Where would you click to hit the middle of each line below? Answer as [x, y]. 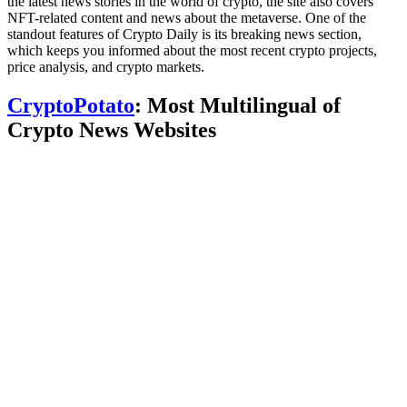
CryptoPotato [71, 105]
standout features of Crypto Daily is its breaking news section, [184, 34]
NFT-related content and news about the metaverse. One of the [187, 17]
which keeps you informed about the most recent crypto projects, [192, 50]
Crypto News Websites [112, 129]
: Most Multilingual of [238, 105]
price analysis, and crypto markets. [106, 66]
